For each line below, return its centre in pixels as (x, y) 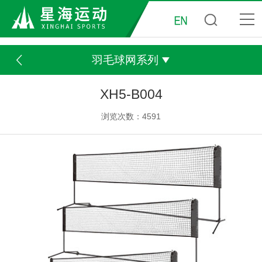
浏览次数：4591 (131, 116)
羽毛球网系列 (125, 60)
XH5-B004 (131, 94)
